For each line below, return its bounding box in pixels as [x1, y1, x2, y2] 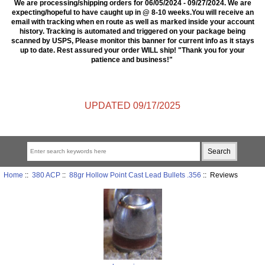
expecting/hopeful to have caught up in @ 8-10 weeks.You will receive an [11, 8, 254, 16]
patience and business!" [91, 55, 174, 63]
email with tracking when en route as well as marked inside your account [11, 17, 254, 25]
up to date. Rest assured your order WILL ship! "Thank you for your [20, 46, 245, 54]
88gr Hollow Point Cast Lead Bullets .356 [69, 170, 201, 179]
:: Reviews [201, 170, 238, 179]
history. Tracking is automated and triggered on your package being [20, 27, 245, 35]
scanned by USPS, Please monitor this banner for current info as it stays [11, 36, 254, 44]
